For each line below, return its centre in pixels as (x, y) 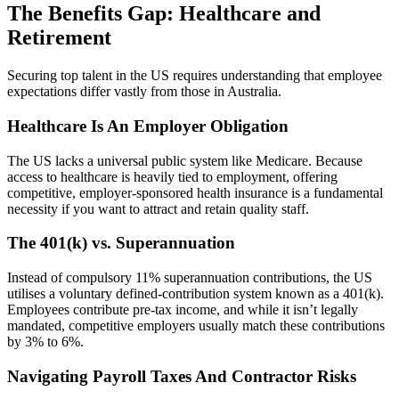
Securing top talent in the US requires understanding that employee (195, 76)
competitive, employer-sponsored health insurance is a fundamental (195, 192)
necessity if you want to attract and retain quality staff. (158, 208)
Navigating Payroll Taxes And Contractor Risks (182, 376)
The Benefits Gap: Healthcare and (164, 14)
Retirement (59, 38)
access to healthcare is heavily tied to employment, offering (172, 176)
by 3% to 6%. (45, 342)
